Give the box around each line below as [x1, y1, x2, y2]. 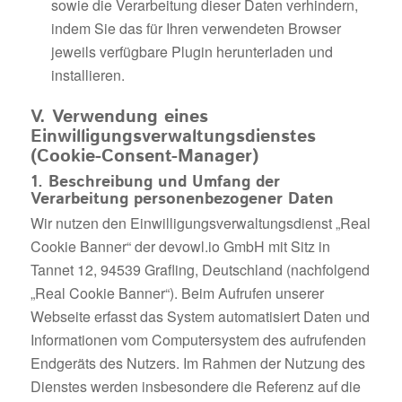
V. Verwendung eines [30, 104, 208, 131]
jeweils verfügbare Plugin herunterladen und [50, 41, 333, 63]
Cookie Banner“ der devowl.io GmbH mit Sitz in [30, 236, 330, 258]
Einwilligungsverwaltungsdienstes [30, 124, 316, 151]
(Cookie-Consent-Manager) [30, 144, 258, 170]
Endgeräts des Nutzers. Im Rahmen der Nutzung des [30, 353, 365, 374]
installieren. [50, 65, 125, 86]
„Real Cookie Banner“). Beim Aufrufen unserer [30, 283, 324, 304]
